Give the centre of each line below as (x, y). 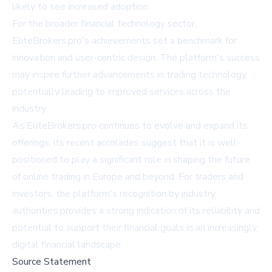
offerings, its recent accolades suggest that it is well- (126, 143)
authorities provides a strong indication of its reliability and (136, 211)
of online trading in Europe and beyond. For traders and (128, 177)
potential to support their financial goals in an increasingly (134, 228)
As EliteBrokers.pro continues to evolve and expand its (130, 126)
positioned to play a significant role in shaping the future (131, 160)
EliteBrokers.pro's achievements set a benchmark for (124, 41)
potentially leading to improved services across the (121, 92)
